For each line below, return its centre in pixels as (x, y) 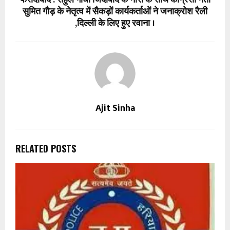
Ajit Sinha (115, 108)
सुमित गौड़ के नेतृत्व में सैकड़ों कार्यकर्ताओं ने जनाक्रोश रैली (115, 12)
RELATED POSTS (46, 148)
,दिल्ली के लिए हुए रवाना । (115, 23)
